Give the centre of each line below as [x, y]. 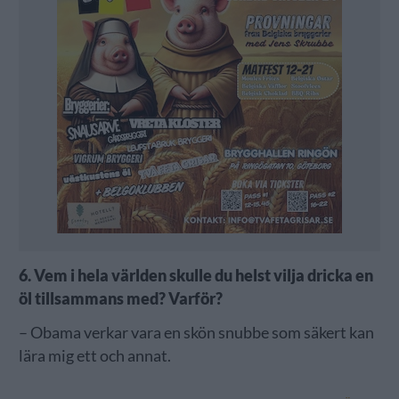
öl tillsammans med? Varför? [120, 298]
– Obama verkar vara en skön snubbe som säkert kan [196, 332]
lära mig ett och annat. [94, 355]
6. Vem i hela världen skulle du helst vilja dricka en [195, 275]
